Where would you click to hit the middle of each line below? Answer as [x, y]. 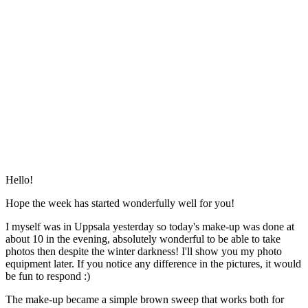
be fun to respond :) [48, 276]
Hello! [19, 179]
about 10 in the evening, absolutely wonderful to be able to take [143, 239]
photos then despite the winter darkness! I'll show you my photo [144, 251]
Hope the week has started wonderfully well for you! [120, 203]
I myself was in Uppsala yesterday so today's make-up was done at [150, 226]
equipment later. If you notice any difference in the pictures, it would [153, 263]
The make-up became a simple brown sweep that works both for [145, 299]
